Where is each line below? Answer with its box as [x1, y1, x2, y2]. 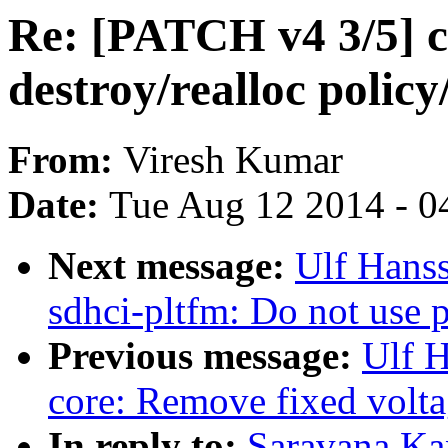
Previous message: [48, 334, 362, 378]
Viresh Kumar [123, 138, 343, 182]
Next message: [48, 244, 295, 288]
